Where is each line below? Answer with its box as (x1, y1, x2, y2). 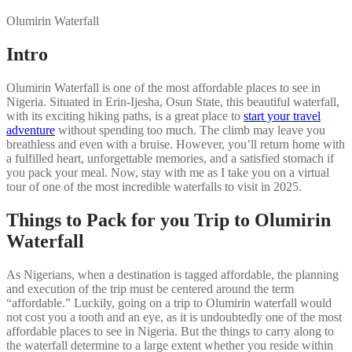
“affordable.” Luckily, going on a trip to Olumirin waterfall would (6, 295, 332, 310)
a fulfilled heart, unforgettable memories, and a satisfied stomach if (6, 151, 334, 165)
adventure (6, 123, 55, 137)
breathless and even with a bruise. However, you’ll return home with (6, 137, 345, 151)
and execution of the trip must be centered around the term (6, 281, 294, 295)
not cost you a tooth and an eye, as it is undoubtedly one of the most (6, 310, 342, 324)
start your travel (244, 108, 321, 123)
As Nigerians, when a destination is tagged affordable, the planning (6, 267, 339, 281)
